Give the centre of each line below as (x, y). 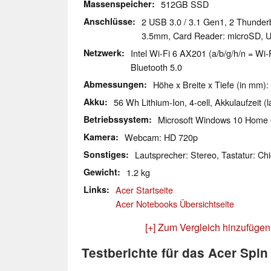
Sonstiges (105, 155)
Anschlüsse (108, 21)
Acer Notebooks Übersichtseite (175, 204)
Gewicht (100, 172)
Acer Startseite (144, 190)
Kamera (100, 137)
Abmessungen (114, 84)
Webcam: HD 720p (161, 137)
